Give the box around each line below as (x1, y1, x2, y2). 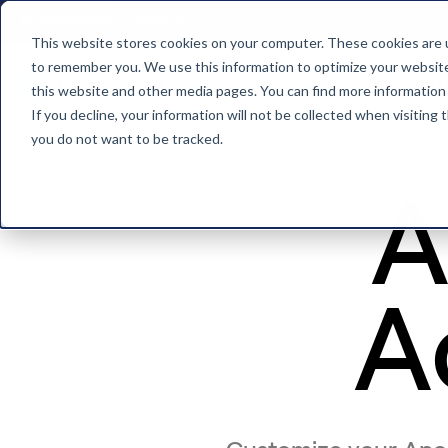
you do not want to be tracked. (30, 129, 223, 147)
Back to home (121, 89, 234, 109)
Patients (131, 13, 187, 29)
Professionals (20, 13, 111, 29)
